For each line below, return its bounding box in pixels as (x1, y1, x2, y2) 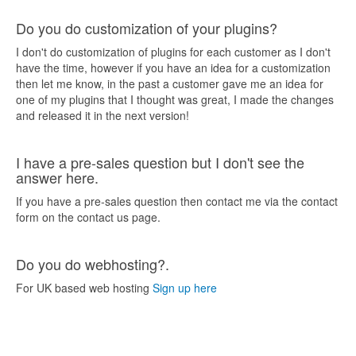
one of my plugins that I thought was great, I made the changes (16, 91, 334, 107)
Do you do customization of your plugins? (16, 17, 277, 38)
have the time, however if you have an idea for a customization (16, 60, 331, 75)
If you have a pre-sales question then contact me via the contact (16, 193, 338, 209)
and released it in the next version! (16, 107, 189, 123)
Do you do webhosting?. (16, 253, 169, 274)
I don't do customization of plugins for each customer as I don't (16, 44, 331, 60)
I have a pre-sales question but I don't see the (16, 152, 304, 172)
